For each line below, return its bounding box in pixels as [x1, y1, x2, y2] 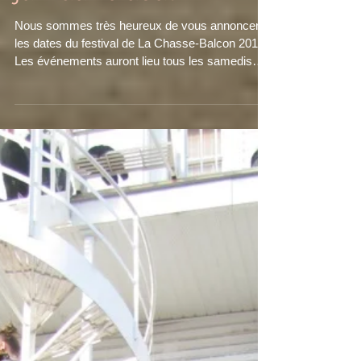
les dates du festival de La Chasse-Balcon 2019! [15, 68, 268, 82]
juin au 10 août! [15, 10, 182, 38]
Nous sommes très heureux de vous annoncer [15, 51, 259, 64]
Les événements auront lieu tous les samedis [15, 86, 252, 100]
